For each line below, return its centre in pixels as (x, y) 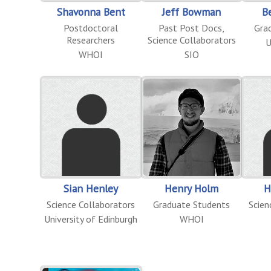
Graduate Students (192, 204)
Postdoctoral (91, 28)
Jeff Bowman (192, 11)
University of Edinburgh (91, 219)
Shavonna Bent (91, 11)
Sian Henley (91, 188)
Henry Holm (192, 188)
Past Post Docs (191, 28)
